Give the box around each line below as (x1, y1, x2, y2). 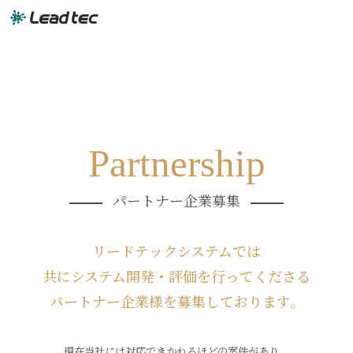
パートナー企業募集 (113, 189, 240, 210)
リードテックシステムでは (92, 240, 261, 262)
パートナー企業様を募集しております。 (49, 291, 304, 312)
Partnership (87, 142, 266, 186)
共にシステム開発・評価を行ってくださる (43, 266, 310, 287)
